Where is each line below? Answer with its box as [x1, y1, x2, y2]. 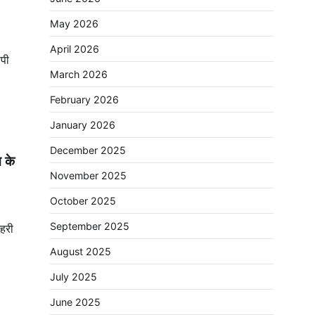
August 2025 [50, 245, 111, 257]
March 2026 [50, 68, 108, 80]
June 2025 [50, 296, 101, 308]
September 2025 [50, 220, 129, 232]
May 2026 [50, 18, 98, 30]
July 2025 [50, 271, 97, 283]
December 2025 [50, 144, 126, 156]
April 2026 [50, 43, 99, 55]
